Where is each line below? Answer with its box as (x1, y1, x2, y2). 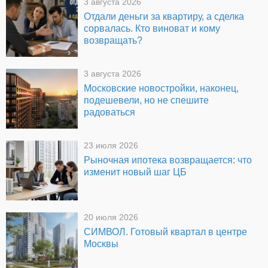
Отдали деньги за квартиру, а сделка (84, 11, 244, 23)
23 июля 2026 (84, 141, 138, 151)
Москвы (84, 238, 118, 250)
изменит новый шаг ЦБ (84, 166, 187, 178)
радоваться (84, 106, 135, 118)
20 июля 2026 (84, 212, 138, 223)
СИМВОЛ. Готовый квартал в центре (84, 226, 247, 238)
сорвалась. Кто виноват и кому (84, 23, 220, 35)
